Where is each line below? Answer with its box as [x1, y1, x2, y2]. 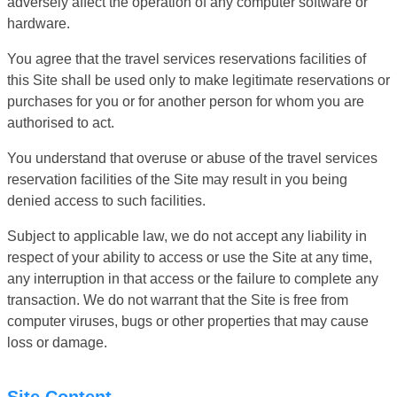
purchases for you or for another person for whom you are [7, 93, 364, 109]
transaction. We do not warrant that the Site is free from [7, 292, 348, 307]
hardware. [7, 15, 70, 31]
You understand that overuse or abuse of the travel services [7, 150, 378, 166]
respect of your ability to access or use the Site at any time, [7, 249, 372, 265]
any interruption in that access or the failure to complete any [7, 270, 378, 286]
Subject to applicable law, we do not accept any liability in [7, 228, 367, 244]
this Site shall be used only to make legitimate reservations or [7, 72, 390, 88]
